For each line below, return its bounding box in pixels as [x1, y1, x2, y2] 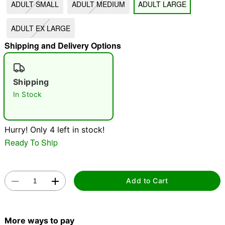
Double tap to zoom [80, 107, 145, 117]
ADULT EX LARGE [11, 23, 70, 33]
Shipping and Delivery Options [4, 40, 121, 51]
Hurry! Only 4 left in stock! [4, 125, 104, 135]
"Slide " [8, 19, 35, 29]
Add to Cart [126, 176, 168, 185]
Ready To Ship [4, 136, 58, 148]
